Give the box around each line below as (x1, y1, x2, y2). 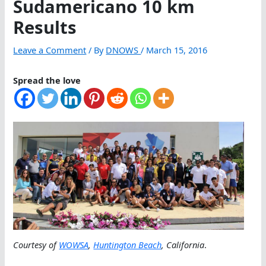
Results (13, 15, 77, 40)
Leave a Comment (13, 44, 87, 56)
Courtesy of (13, 238, 59, 251)
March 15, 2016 (146, 44, 208, 56)
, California (161, 238, 205, 251)
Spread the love (13, 74, 81, 87)
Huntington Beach (93, 238, 162, 251)
